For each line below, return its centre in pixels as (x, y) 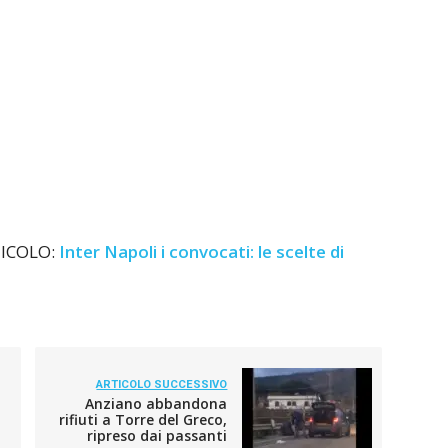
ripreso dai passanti (157, 436)
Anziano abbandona (156, 404)
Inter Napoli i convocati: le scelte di (201, 252)
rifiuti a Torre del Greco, (143, 420)
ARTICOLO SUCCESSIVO (162, 385)
